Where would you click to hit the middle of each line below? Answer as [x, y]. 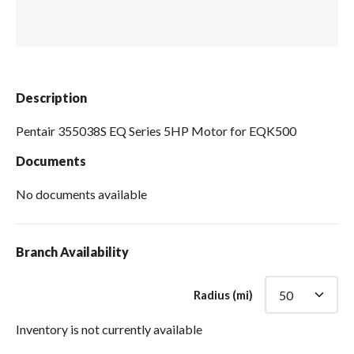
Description [51, 98]
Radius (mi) [223, 295]
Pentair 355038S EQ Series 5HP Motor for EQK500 [156, 131]
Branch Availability [72, 252]
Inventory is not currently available [109, 330]
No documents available [81, 194]
